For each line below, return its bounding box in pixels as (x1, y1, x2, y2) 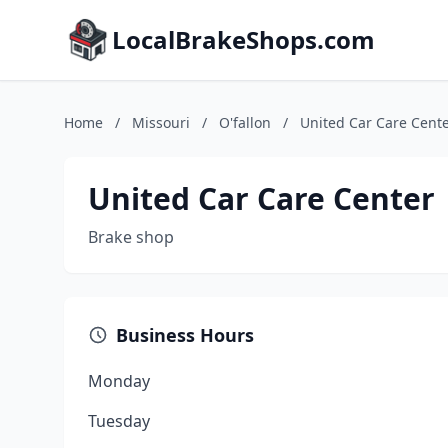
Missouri (132, 113, 190, 132)
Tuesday (88, 410, 150, 432)
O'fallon (219, 113, 271, 132)
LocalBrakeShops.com (112, 23, 375, 56)
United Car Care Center (88, 178, 435, 219)
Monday (88, 370, 150, 392)
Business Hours (116, 323, 254, 347)
